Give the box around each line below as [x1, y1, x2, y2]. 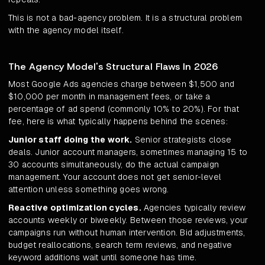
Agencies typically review [141, 202, 246, 214]
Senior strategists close [132, 134, 232, 146]
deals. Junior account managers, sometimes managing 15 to [8, 147, 248, 158]
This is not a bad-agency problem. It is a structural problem [8, 12, 243, 24]
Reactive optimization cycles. [8, 202, 141, 214]
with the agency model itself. [8, 25, 124, 36]
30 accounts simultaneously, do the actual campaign [8, 159, 219, 170]
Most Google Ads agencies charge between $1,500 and [8, 79, 235, 90]
